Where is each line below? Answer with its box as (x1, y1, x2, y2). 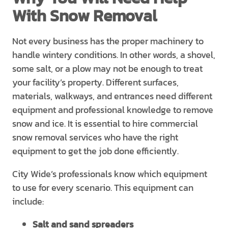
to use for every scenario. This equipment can (12, 181, 193, 194)
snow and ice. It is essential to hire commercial (12, 117, 198, 130)
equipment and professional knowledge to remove (12, 103, 213, 117)
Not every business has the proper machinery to (12, 34, 204, 48)
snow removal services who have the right (12, 130, 178, 144)
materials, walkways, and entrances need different (12, 89, 212, 103)
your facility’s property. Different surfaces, (12, 75, 179, 89)
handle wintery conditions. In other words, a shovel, (12, 48, 215, 62)
